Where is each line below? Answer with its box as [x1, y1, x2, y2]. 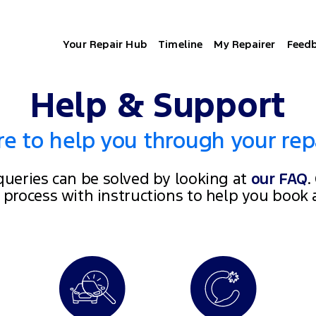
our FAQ [250, 168, 308, 188]
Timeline [157, 37, 203, 51]
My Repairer [214, 37, 276, 51]
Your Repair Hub [63, 37, 147, 51]
